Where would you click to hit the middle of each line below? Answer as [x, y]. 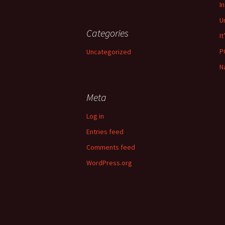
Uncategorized [109, 52]
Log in [95, 116]
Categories [107, 33]
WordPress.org [109, 163]
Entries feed [105, 132]
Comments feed [111, 147]
